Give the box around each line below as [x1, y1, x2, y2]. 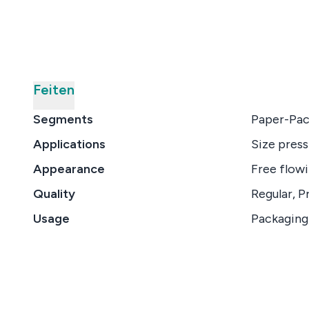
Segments [33, 112, 93, 127]
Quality [33, 186, 75, 201]
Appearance [33, 161, 105, 177]
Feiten [33, 81, 74, 98]
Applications [33, 137, 106, 152]
